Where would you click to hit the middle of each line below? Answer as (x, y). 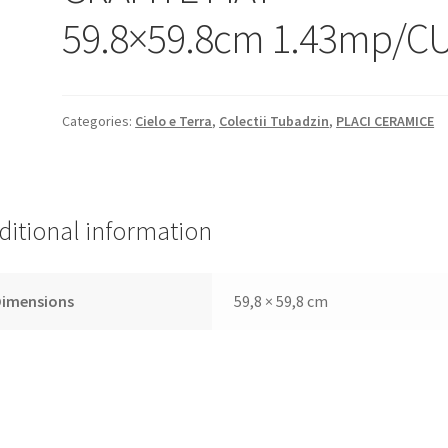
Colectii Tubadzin (274, 120)
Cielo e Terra (174, 120)
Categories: (99, 120)
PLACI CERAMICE (385, 120)
